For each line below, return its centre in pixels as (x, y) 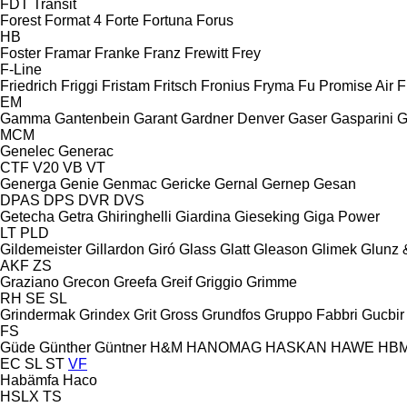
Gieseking (267, 216)
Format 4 (73, 20)
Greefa (135, 282)
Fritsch (175, 85)
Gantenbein (92, 118)
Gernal (236, 184)
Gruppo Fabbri (311, 314)
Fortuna (168, 20)
